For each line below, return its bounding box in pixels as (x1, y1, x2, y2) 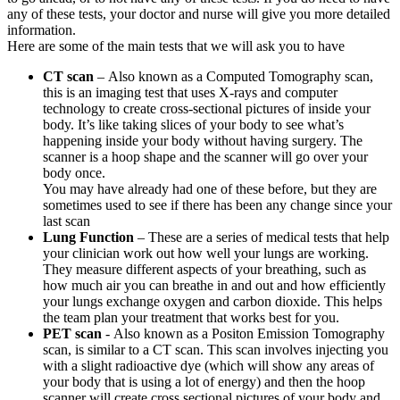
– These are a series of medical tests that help (134, 229, 389, 246)
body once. (43, 165, 105, 181)
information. (7, 22, 76, 38)
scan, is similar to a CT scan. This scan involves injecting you (43, 342, 388, 358)
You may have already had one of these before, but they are (43, 181, 377, 197)
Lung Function (43, 229, 134, 246)
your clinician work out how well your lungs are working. (43, 246, 369, 262)
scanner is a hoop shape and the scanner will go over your (43, 149, 368, 165)
